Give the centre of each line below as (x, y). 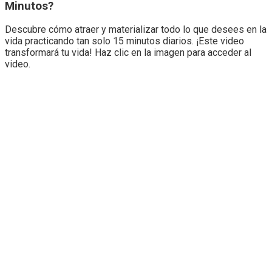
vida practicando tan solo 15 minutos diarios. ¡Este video (124, 41)
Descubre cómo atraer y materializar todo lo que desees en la (136, 30)
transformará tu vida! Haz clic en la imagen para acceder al (128, 53)
